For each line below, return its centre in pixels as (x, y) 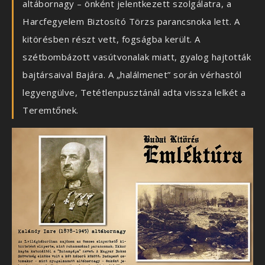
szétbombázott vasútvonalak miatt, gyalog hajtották (137, 57)
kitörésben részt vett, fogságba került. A (112, 39)
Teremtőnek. (51, 110)
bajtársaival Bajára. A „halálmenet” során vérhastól (132, 75)
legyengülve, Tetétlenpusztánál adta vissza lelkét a (134, 93)
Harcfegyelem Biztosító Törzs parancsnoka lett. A (131, 22)
